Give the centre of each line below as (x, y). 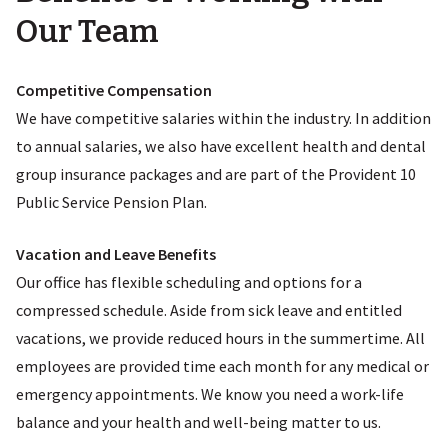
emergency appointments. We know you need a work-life (210, 394)
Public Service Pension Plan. (111, 202)
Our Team (87, 32)
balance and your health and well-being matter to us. (198, 422)
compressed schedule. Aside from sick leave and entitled (209, 310)
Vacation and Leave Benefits (116, 254)
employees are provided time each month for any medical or (222, 366)
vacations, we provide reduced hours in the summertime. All (220, 338)
